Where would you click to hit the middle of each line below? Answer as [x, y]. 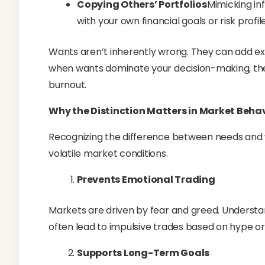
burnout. [68, 85]
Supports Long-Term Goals [143, 253]
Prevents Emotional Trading [146, 180]
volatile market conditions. [108, 153]
